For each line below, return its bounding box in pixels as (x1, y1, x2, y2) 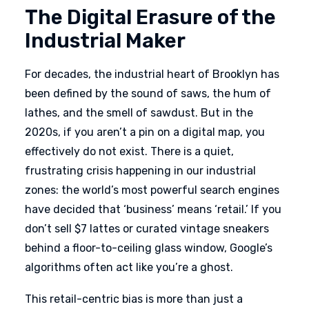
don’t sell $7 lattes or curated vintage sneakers (25, 222, 269, 235)
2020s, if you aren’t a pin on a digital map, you (25, 126, 265, 139)
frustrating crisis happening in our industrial (25, 164, 256, 177)
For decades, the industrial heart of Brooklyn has (25, 68, 279, 81)
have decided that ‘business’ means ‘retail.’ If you (25, 203, 281, 216)
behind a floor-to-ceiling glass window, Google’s (25, 241, 272, 255)
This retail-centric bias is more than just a (25, 292, 243, 306)
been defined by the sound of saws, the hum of (25, 87, 271, 100)
